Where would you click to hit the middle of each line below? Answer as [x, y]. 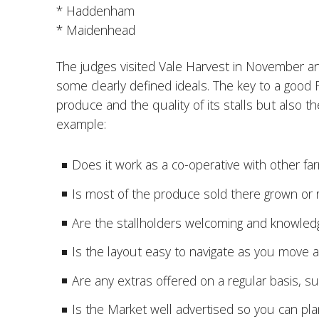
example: [81, 124]
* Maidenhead [96, 30]
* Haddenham [95, 10]
